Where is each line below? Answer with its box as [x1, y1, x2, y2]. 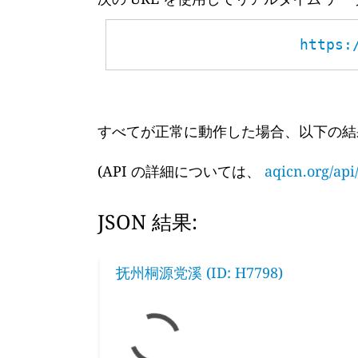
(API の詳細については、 [97, 161, 265, 181]
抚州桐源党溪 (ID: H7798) [116, 263, 283, 282]
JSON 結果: [97, 208, 197, 235]
